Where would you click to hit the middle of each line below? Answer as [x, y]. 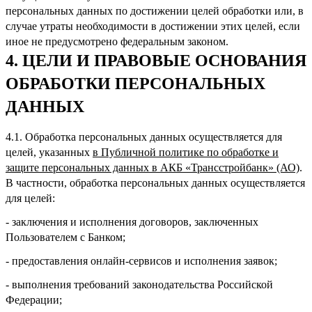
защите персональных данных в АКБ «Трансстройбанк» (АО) [153, 167]
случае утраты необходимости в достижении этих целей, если [153, 26]
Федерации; [34, 299]
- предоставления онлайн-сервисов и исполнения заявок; [141, 260]
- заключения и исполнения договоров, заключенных [132, 221]
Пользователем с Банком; [65, 237]
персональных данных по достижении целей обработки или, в [155, 10]
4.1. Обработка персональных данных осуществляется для [144, 136]
